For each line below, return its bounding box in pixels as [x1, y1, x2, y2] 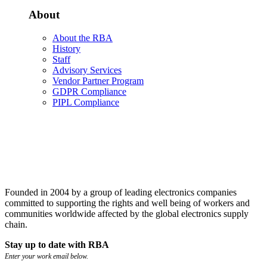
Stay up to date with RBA [5, 240, 109, 250]
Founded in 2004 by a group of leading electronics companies [5, 187, 237, 198]
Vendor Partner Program [52, 75, 144, 86]
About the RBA [52, 32, 113, 43]
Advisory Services [52, 64, 122, 75]
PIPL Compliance [52, 97, 119, 107]
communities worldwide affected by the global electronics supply [5, 209, 249, 219]
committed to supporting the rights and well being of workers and [5, 198, 250, 209]
